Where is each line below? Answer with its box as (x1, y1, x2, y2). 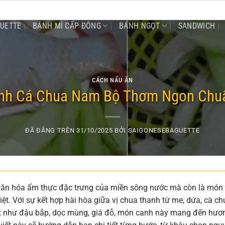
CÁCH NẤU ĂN (91, 76, 134, 84)
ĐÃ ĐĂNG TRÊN (25, 127, 76, 135)
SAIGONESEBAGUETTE (128, 127, 200, 135)
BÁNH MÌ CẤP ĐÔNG (32, 21, 101, 31)
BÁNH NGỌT (119, 21, 160, 31)
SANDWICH (178, 21, 215, 31)
